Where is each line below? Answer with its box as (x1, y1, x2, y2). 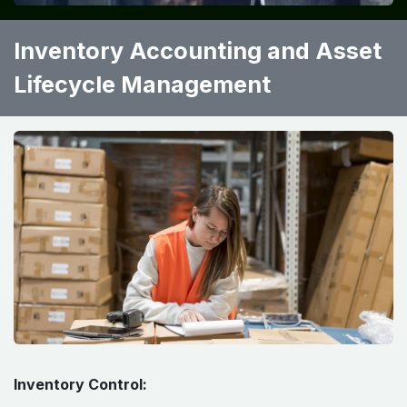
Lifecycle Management (14, 70, 271, 98)
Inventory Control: (14, 374, 147, 393)
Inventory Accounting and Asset (14, 36, 382, 65)
